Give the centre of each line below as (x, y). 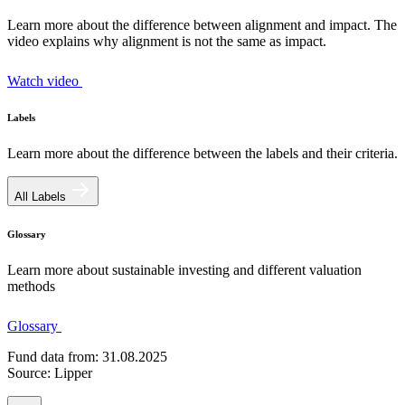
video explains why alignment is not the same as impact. (167, 42)
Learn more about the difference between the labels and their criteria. (202, 154)
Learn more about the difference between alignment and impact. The (202, 25)
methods (31, 287)
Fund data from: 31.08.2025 (87, 357)
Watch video (45, 81)
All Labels (42, 197)
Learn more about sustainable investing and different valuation (184, 270)
